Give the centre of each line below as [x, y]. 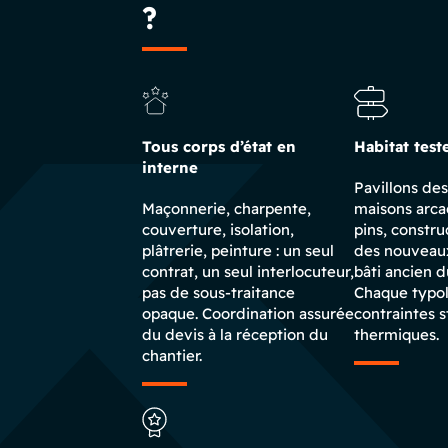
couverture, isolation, [218, 229]
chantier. [172, 355]
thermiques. [396, 334]
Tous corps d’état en [219, 146]
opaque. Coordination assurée [248, 313]
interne [170, 167]
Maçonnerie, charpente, [226, 208]
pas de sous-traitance [218, 292]
